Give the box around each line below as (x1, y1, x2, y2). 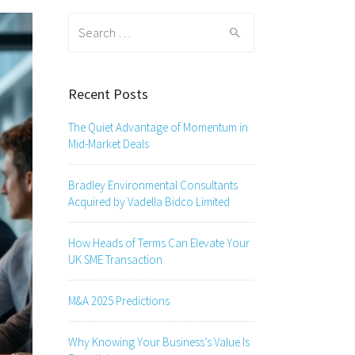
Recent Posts (68, 85, 148, 103)
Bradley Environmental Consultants (68, 177, 238, 193)
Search (68, 14, 105, 32)
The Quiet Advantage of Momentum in (68, 120, 248, 135)
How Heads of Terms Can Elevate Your (68, 235, 250, 250)
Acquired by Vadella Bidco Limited (68, 194, 230, 209)
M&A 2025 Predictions (68, 293, 170, 308)
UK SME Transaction (68, 252, 162, 267)
